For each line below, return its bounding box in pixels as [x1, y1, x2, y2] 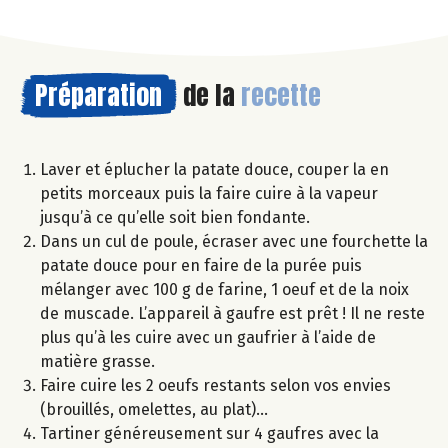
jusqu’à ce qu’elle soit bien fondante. [40, 207, 310, 227]
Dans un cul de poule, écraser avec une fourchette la [40, 231, 428, 251]
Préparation [35, 74, 162, 115]
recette [241, 74, 321, 115]
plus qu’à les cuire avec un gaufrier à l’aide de [40, 327, 376, 347]
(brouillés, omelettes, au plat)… [40, 399, 268, 419]
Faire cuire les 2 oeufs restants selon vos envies [40, 375, 391, 395]
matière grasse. [40, 351, 155, 371]
